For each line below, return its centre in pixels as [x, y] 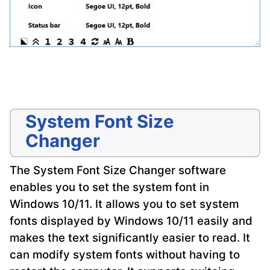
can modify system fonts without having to [125, 254]
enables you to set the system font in [109, 187]
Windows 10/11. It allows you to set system [124, 204]
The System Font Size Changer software [118, 170]
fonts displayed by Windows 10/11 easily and [131, 221]
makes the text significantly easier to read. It [130, 237]
